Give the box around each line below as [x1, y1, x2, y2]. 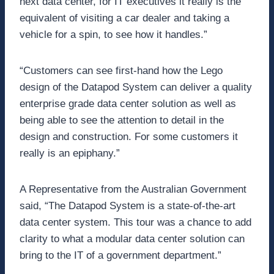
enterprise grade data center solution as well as [20, 98, 236, 110]
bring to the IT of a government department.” [20, 250, 221, 262]
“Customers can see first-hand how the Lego [20, 65, 223, 77]
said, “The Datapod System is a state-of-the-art [20, 200, 235, 212]
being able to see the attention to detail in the [20, 114, 224, 127]
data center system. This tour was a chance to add [20, 217, 251, 229]
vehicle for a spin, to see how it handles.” [20, 29, 207, 41]
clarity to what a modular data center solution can [20, 233, 245, 245]
